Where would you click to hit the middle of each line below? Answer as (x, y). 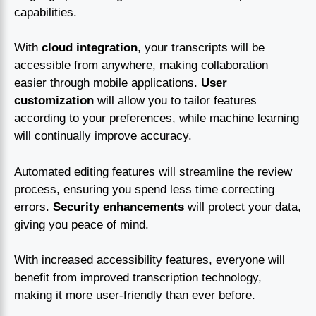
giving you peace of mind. (81, 224)
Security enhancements (119, 207)
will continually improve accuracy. (103, 136)
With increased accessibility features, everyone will (150, 260)
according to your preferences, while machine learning (157, 119)
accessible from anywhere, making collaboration (141, 66)
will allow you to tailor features (175, 101)
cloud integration (90, 48)
